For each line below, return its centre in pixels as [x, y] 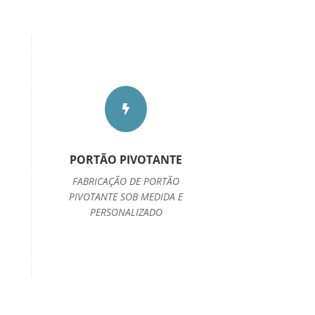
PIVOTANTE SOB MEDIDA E [126, 197]
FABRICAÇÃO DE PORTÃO [126, 181]
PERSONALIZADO [126, 212]
